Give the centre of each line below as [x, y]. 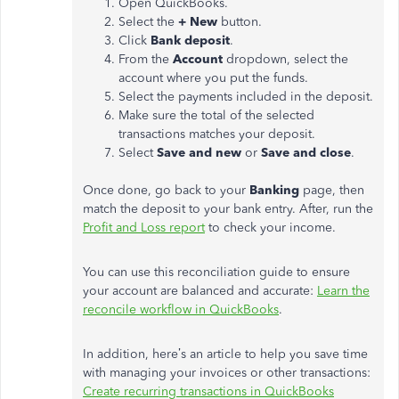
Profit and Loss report [144, 227]
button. [240, 21]
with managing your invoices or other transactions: [227, 372]
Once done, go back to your [166, 190]
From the [146, 59]
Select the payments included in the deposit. [246, 96]
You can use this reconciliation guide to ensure [216, 272]
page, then [334, 190]
